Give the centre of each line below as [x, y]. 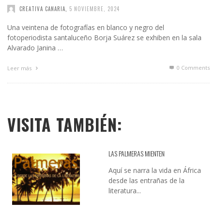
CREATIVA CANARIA [42, 9]
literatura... [125, 191]
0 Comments [193, 68]
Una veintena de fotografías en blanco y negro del [86, 28]
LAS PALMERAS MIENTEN [137, 154]
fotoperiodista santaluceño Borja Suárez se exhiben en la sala [104, 38]
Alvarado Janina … [35, 48]
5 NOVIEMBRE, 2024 [94, 9]
